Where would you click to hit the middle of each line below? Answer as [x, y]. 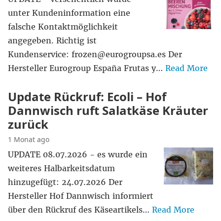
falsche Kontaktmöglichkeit [63, 27]
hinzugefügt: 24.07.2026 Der [65, 182]
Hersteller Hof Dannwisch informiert [81, 196]
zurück [28, 124]
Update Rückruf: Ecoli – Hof [87, 96]
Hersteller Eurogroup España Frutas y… [87, 68]
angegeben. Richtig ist [52, 40]
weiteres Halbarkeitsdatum [61, 168]
